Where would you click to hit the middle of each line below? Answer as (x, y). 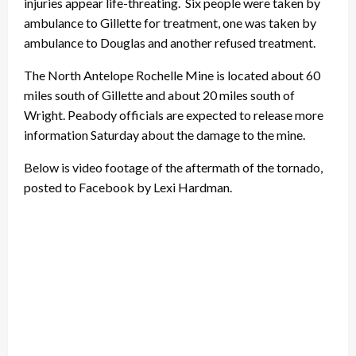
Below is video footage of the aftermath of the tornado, (173, 168)
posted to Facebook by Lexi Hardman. (128, 188)
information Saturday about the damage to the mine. (164, 135)
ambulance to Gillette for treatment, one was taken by (170, 23)
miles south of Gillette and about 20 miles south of (159, 95)
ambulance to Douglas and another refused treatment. (170, 43)
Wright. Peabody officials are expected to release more (174, 115)
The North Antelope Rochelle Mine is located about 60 (172, 75)
